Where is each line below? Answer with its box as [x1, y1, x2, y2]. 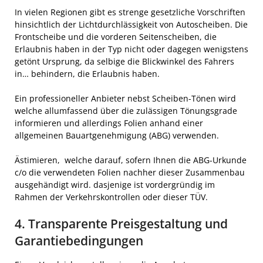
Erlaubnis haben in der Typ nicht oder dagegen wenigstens [15, 43, 248, 55]
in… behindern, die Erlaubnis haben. [15, 68, 162, 79]
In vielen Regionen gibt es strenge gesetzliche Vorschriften [15, 6, 245, 18]
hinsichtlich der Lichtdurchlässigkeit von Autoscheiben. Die [15, 18, 248, 30]
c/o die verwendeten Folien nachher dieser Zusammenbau [15, 166, 245, 178]
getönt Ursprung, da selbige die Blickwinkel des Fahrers [15, 55, 234, 67]
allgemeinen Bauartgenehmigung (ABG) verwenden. [15, 129, 221, 141]
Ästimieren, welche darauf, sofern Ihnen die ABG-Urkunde [15, 154, 247, 166]
